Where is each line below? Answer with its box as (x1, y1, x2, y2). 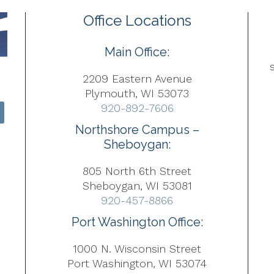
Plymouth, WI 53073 (85, 87, 189, 100)
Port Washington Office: (71, 214, 203, 229)
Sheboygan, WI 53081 (82, 179, 192, 192)
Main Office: (105, 45, 169, 59)
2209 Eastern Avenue (82, 72, 192, 85)
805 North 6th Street (83, 164, 191, 177)
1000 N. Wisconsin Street (73, 242, 201, 255)
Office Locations (83, 12, 191, 29)
